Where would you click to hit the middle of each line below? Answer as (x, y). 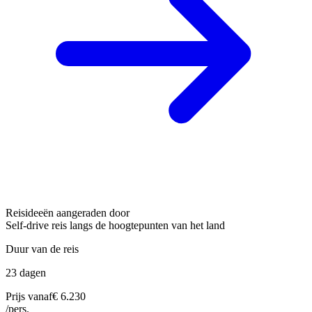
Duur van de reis (42, 249)
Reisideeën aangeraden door (68, 212)
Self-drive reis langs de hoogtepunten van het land (115, 225)
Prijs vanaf (29, 296)
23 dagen (26, 272)
